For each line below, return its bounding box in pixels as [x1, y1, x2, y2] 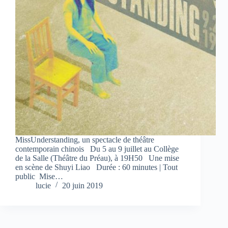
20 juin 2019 [62, 181, 103, 190]
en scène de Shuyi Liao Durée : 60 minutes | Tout [15, 162, 178, 172]
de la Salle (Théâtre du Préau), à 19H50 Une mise [15, 153, 179, 162]
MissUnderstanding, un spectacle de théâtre [15, 135, 154, 144]
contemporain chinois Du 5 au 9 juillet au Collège [15, 144, 179, 153]
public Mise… [15, 172, 63, 181]
